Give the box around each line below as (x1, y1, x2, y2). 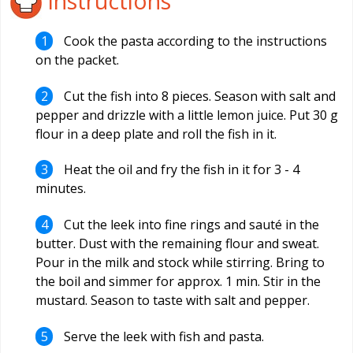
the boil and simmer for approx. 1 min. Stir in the (35, 273, 321, 291)
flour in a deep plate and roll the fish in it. (35, 124, 277, 143)
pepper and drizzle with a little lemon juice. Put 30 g (35, 106, 338, 124)
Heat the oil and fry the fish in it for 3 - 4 (61, 161, 300, 179)
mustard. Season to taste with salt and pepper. (35, 292, 310, 310)
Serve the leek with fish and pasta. (61, 327, 265, 345)
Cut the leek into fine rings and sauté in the (61, 216, 320, 234)
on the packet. (35, 51, 119, 69)
